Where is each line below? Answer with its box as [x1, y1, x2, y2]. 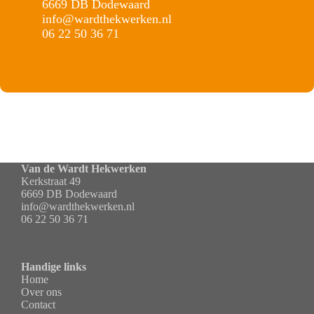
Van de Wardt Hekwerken [21, 163, 146, 175]
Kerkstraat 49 [21, 175, 81, 187]
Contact [21, 299, 55, 310]
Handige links [21, 261, 86, 273]
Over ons [21, 286, 62, 298]
